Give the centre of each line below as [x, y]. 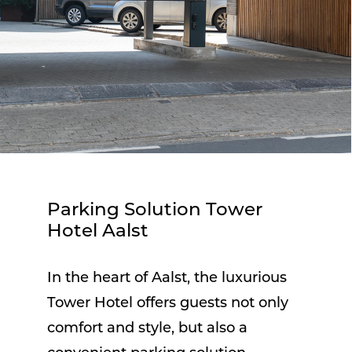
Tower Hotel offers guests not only [168, 303]
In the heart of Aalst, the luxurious [167, 278]
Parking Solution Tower [155, 211]
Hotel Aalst [98, 232]
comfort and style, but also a [147, 328]
